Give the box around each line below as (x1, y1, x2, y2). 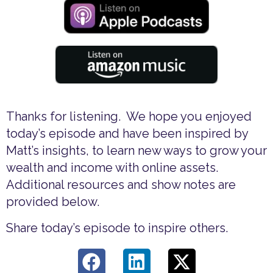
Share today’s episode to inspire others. (6, 220, 228, 235)
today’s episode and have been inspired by (6, 126, 248, 141)
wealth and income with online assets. (6, 160, 221, 175)
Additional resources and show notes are (6, 177, 236, 192)
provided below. (6, 194, 99, 209)
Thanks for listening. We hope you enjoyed (6, 108, 252, 124)
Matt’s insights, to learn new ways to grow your (6, 143, 267, 158)
